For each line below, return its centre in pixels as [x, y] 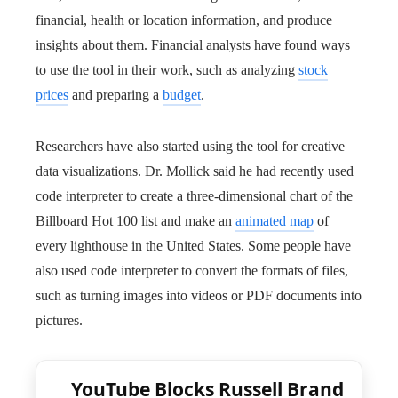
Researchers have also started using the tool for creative [190, 146]
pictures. [59, 320]
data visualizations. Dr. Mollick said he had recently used [195, 171]
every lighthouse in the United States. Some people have [193, 246]
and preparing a [115, 95]
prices [52, 95]
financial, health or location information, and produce [184, 20]
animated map [275, 221]
